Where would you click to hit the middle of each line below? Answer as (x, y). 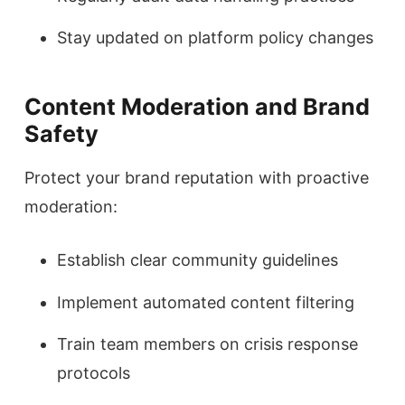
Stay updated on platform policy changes (215, 38)
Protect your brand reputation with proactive (197, 178)
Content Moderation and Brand (197, 107)
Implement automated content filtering (206, 302)
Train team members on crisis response (207, 344)
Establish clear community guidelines (198, 260)
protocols (94, 372)
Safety (61, 134)
